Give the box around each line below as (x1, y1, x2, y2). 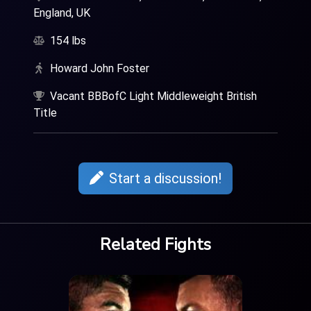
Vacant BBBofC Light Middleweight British (50, 90, 257, 103)
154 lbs (50, 34, 86, 47)
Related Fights (100, 233, 211, 256)
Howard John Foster (50, 62, 149, 75)
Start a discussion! (109, 169, 221, 187)
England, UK (33, 6, 90, 19)
